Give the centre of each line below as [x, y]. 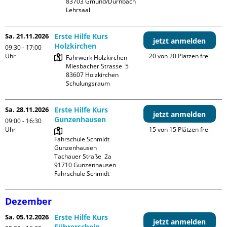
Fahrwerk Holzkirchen [97, 58]
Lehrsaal [78, 10]
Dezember [28, 201]
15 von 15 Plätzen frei [180, 129]
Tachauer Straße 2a [83, 156]
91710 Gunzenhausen [85, 165]
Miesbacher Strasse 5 [98, 66]
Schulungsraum [88, 83]
